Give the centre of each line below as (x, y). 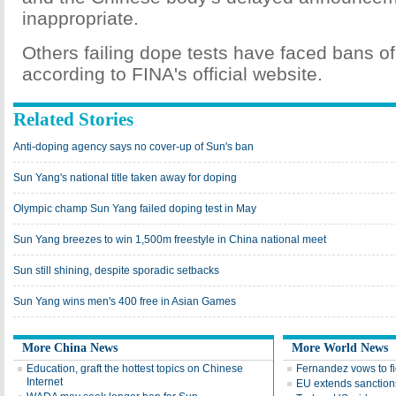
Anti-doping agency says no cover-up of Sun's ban (133, 147)
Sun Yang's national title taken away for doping (125, 178)
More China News (70, 348)
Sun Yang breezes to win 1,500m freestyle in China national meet (170, 240)
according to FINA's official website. (172, 74)
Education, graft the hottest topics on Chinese (135, 369)
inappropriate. (80, 18)
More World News (340, 348)
